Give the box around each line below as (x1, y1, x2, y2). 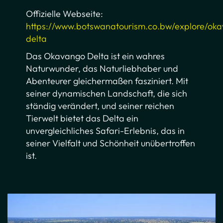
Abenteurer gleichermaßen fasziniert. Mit (26, 75, 189, 87)
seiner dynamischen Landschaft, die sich (26, 88, 188, 100)
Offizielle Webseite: (26, 8, 104, 20)
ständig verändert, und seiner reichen (26, 100, 175, 112)
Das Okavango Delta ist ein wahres (26, 50, 165, 62)
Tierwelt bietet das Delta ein (26, 112, 139, 124)
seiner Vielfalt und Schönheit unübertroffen (26, 137, 196, 149)
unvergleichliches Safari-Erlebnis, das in (26, 125, 185, 137)
